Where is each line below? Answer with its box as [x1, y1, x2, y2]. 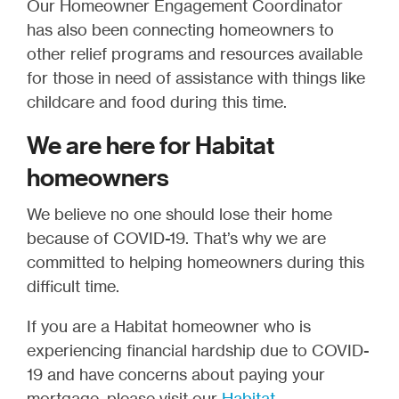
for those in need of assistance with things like [27, 68, 365, 88]
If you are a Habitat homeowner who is [27, 316, 311, 337]
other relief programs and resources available [27, 44, 362, 64]
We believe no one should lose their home [27, 204, 332, 224]
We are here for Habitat [27, 131, 274, 161]
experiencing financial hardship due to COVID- [27, 340, 370, 361]
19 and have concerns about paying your [27, 364, 325, 385]
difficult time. [27, 276, 119, 297]
